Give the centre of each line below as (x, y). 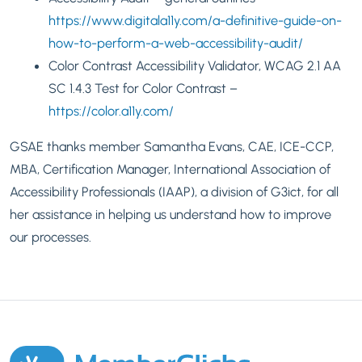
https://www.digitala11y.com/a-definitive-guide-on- (195, 20)
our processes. (51, 236)
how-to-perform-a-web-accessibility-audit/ (176, 42)
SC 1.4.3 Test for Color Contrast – (143, 88)
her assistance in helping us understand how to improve (170, 214)
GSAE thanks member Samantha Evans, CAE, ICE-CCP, (172, 146)
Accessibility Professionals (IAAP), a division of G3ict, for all (174, 191)
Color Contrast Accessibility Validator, (156, 65)
